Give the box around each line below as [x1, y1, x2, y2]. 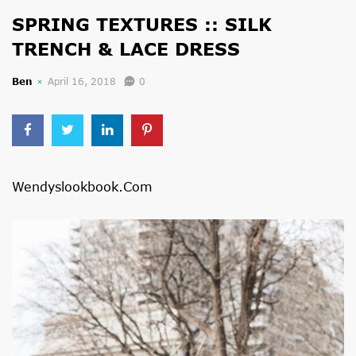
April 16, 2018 [48, 75, 116, 87]
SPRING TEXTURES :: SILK [12, 14, 272, 35]
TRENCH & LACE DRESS [12, 38, 240, 60]
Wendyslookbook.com [12, 179, 153, 194]
